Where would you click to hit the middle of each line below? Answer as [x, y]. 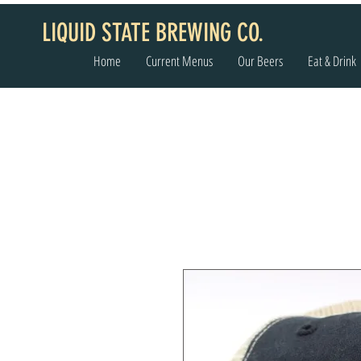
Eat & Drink [332, 61]
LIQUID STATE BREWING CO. [153, 33]
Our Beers [260, 61]
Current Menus [179, 61]
